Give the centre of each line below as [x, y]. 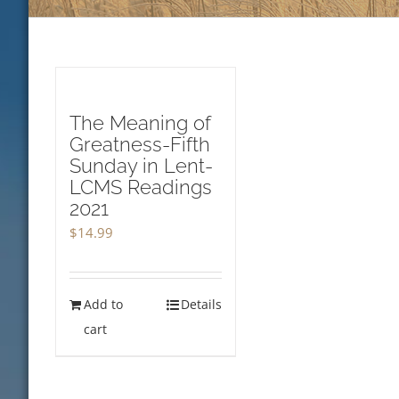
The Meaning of [140, 123]
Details [201, 304]
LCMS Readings [141, 187]
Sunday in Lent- [141, 166]
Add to [103, 304]
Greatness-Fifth [140, 144]
